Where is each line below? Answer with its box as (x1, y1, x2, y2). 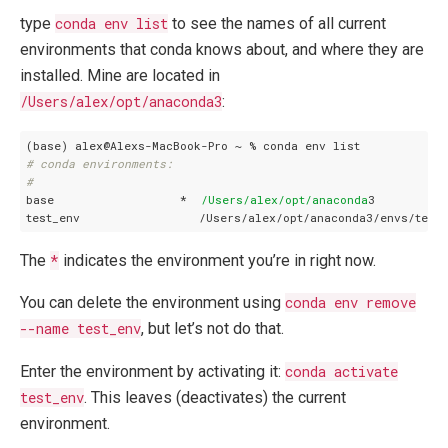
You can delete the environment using (20, 293, 285, 313)
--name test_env (20, 319, 141, 339)
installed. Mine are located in (20, 65, 220, 85)
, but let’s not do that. (141, 319, 284, 339)
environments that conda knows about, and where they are (20, 39, 424, 59)
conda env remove (285, 293, 416, 313)
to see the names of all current (168, 13, 386, 33)
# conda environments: (25, 155, 173, 171)
